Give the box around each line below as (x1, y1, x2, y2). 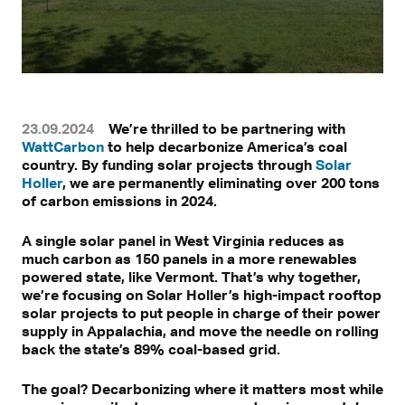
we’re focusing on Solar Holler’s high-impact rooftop (22, 285, 381, 304)
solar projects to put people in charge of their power (22, 303, 381, 322)
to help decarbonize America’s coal (104, 137, 347, 155)
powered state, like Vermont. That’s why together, (22, 267, 361, 286)
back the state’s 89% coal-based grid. (22, 339, 280, 358)
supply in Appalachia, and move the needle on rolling (22, 321, 379, 340)
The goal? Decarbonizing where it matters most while (22, 379, 383, 398)
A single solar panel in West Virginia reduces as (22, 231, 344, 250)
